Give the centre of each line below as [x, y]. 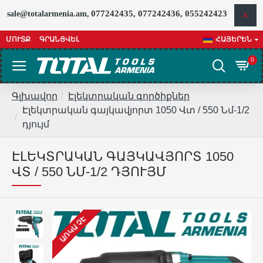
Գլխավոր [35, 96]
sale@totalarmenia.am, [48, 14]
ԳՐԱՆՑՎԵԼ [59, 39]
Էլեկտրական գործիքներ [129, 96]
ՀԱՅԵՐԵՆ [234, 39]
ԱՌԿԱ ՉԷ [73, 230]
